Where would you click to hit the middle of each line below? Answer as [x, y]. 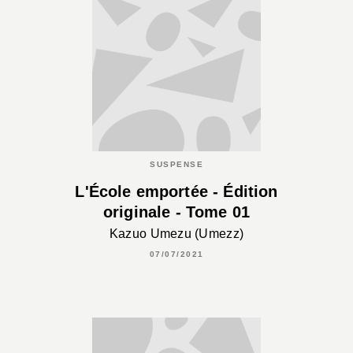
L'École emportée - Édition [176, 192]
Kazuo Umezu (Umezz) [176, 233]
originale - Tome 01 [176, 212]
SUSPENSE [176, 165]
